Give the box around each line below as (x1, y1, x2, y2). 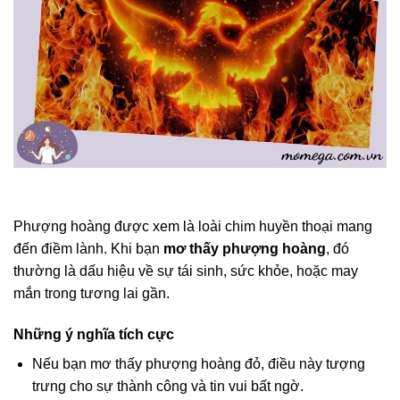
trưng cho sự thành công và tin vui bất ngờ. (31, 378, 304, 394)
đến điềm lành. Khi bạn (13, 240, 160, 256)
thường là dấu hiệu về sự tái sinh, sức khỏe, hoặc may (13, 262, 358, 279)
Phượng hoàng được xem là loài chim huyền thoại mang (13, 218, 372, 234)
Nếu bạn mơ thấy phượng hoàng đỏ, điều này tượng (31, 355, 365, 371)
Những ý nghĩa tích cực (13, 326, 174, 342)
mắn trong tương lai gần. (13, 285, 170, 301)
